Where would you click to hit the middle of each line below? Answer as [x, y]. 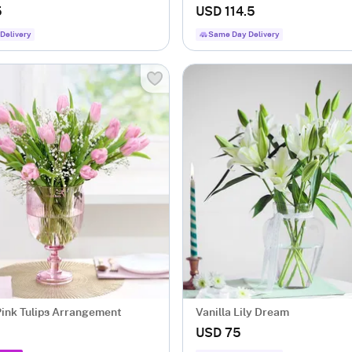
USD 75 [218, 333]
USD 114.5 [225, 12]
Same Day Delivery [244, 35]
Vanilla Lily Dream [242, 313]
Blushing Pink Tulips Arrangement [87, 313]
